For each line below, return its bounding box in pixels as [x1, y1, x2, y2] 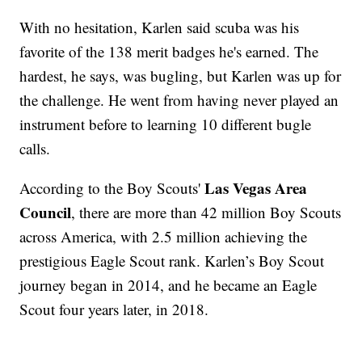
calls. [19, 137, 51, 158]
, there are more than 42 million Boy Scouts [71, 201, 342, 222]
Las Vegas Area [204, 176, 308, 199]
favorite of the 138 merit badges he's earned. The [19, 40, 319, 61]
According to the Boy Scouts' [19, 177, 205, 198]
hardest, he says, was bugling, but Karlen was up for [19, 65, 342, 86]
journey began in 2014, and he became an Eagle [19, 274, 318, 295]
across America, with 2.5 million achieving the [19, 225, 308, 246]
